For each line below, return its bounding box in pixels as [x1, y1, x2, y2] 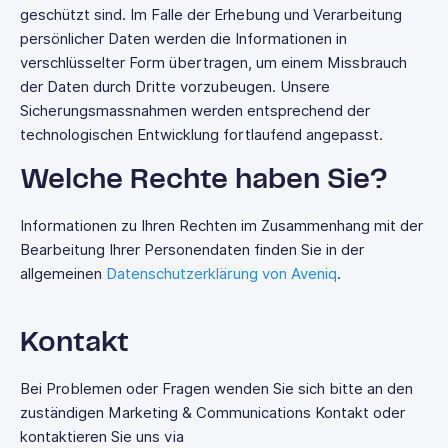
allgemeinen [20, 265, 106, 283]
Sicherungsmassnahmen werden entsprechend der [20, 102, 370, 120]
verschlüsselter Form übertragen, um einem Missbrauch [20, 54, 407, 72]
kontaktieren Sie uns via [20, 428, 184, 446]
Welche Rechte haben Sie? [20, 166, 388, 194]
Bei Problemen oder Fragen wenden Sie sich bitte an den [20, 380, 413, 398]
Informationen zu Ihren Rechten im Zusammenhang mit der [20, 217, 423, 235]
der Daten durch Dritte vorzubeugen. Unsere [20, 78, 330, 96]
